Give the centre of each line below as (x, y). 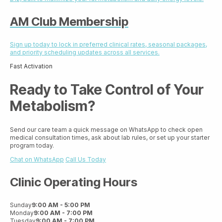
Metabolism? (53, 106)
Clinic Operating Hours (74, 182)
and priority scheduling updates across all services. (85, 52)
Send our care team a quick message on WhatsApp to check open (106, 130)
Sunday (21, 205)
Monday (22, 213)
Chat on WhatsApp (37, 160)
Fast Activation (31, 66)
